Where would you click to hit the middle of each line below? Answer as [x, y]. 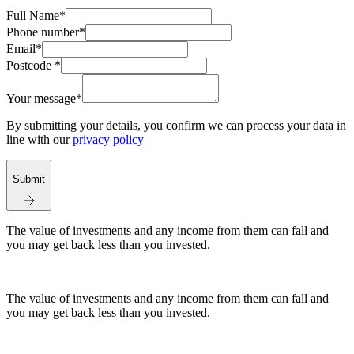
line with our [40, 140]
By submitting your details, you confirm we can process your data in [176, 126]
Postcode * [34, 66]
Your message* [44, 99]
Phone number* [46, 32]
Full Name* [36, 16]
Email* [24, 49]
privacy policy [108, 140]
